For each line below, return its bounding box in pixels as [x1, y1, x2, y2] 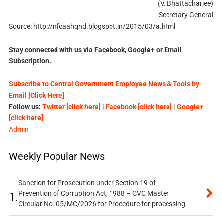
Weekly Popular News [8, 150, 105, 163]
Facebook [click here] [105, 103, 172, 111]
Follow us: [8, 103, 42, 111]
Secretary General [159, 10, 214, 19]
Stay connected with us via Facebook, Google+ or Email [8, 45, 182, 54]
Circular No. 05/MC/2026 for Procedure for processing [18, 200, 185, 208]
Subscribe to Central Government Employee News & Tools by [8, 80, 199, 88]
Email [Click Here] [8, 91, 64, 100]
